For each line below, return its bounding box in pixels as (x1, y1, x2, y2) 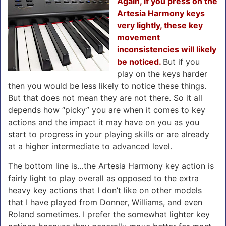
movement (117, 32, 160, 42)
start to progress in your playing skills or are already (8, 129, 209, 139)
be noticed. (117, 56, 163, 67)
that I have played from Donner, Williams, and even (8, 197, 202, 207)
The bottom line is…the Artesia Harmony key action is (8, 160, 214, 171)
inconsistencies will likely (117, 44, 216, 54)
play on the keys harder (117, 68, 207, 79)
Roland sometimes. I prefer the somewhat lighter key (8, 209, 210, 219)
